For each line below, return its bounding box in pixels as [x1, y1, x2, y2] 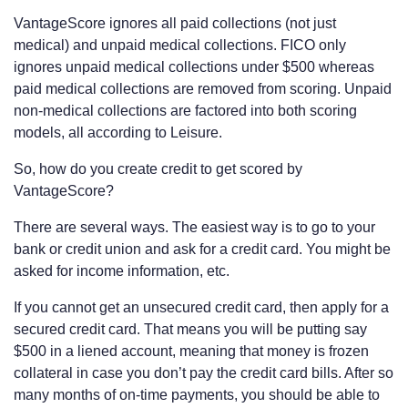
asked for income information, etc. [14, 262, 229, 279]
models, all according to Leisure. [14, 124, 222, 140]
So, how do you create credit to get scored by [14, 160, 302, 177]
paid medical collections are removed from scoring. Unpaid [14, 80, 392, 97]
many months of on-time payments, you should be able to [14, 386, 380, 403]
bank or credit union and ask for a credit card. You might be [14, 240, 391, 257]
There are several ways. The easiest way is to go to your [14, 219, 375, 235]
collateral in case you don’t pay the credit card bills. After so [14, 364, 393, 381]
